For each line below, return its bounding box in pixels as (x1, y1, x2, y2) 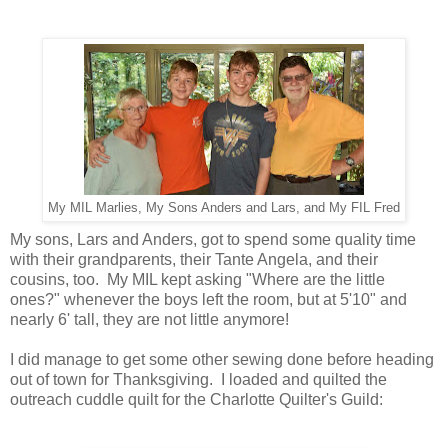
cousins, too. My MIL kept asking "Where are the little (10, 271, 385, 289)
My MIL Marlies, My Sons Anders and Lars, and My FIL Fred (48, 201, 400, 216)
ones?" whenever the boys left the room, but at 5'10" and (10, 291, 407, 309)
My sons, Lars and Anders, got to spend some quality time (10, 231, 416, 249)
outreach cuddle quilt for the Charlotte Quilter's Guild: (10, 391, 383, 409)
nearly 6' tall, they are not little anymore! (10, 311, 297, 329)
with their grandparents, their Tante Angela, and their (10, 251, 378, 269)
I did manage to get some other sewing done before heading (10, 351, 434, 369)
